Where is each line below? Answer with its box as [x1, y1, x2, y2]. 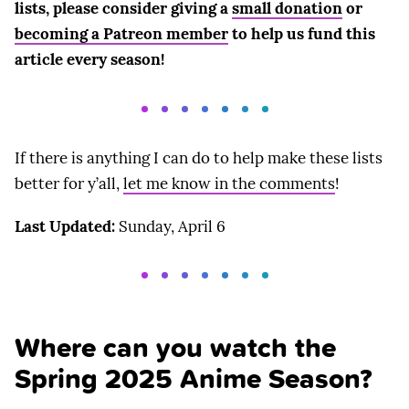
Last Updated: [15, 216, 115, 237]
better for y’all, [15, 173, 123, 194]
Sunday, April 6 [115, 216, 225, 237]
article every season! [15, 49, 164, 70]
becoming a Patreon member [15, 24, 228, 45]
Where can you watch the [15, 326, 336, 368]
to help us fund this [228, 24, 375, 45]
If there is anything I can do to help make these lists [15, 147, 383, 168]
